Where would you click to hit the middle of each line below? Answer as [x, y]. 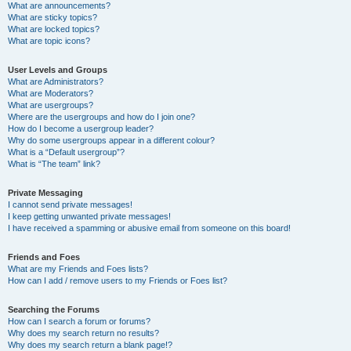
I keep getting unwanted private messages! [89, 216]
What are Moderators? [51, 93]
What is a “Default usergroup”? [66, 152]
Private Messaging [45, 193]
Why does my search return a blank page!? [90, 345]
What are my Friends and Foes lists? [78, 269]
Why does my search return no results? [83, 333]
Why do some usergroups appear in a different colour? [111, 140]
